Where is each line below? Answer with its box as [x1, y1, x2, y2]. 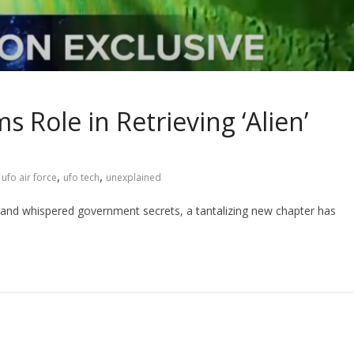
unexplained [106, 171, 161, 184]
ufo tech [63, 171, 100, 184]
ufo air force [2, 171, 57, 184]
